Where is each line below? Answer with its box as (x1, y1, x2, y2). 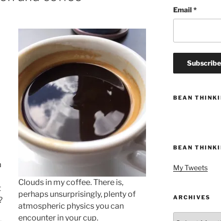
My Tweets (173, 163, 208, 172)
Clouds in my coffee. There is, (18, 177, 124, 187)
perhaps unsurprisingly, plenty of (18, 189, 136, 199)
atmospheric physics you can (18, 201, 124, 211)
